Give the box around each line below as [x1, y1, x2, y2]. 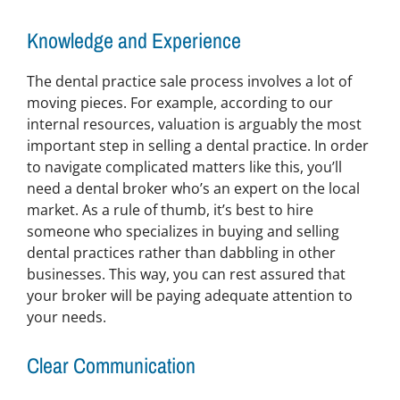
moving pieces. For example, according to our [26, 93, 333, 113]
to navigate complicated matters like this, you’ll [26, 157, 342, 178]
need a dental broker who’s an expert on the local [26, 179, 360, 199]
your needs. [26, 307, 106, 328]
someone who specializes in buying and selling [26, 221, 339, 242]
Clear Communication [26, 351, 196, 380]
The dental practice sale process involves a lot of [26, 71, 352, 92]
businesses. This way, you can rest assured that [26, 264, 346, 285]
